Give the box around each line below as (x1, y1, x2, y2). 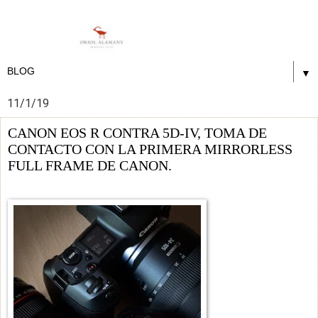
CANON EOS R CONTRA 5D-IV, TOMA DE (8, 124, 267, 141)
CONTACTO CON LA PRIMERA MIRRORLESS (8, 141, 292, 157)
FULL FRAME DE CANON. (8, 157, 172, 173)
